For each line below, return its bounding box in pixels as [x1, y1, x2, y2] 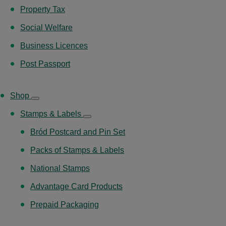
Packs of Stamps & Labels [30, 145, 124, 154]
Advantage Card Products [30, 182, 123, 191]
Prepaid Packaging [30, 200, 99, 209]
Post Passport [20, 59, 70, 68]
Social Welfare [20, 23, 73, 32]
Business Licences [20, 41, 88, 50]
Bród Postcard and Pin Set [30, 127, 125, 136]
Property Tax [20, 5, 65, 14]
